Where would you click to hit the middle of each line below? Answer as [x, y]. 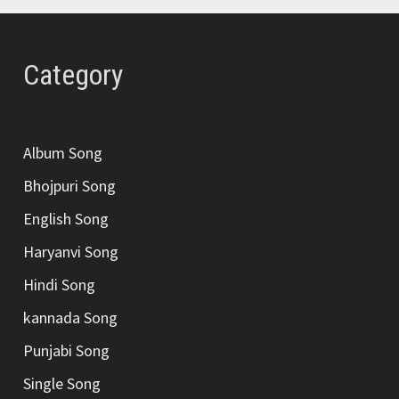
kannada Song [71, 318]
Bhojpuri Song [70, 186]
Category [73, 75]
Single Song [62, 384]
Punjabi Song [67, 351]
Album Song [63, 153]
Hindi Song [60, 285]
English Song [66, 219]
